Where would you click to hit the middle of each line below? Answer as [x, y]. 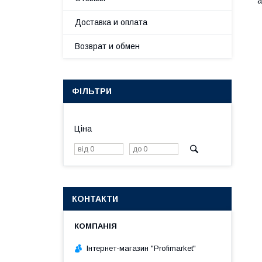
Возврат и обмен [107, 46]
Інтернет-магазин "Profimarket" [141, 248]
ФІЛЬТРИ [92, 91]
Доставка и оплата [111, 22]
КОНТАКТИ [95, 199]
